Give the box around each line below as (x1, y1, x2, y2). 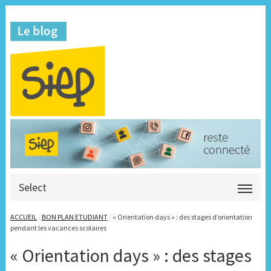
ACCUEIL (10, 212, 37, 222)
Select (18, 180, 47, 195)
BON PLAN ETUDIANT (41, 212, 108, 222)
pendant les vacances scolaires (10, 223, 106, 233)
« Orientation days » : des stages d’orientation (112, 212, 252, 222)
